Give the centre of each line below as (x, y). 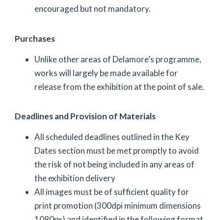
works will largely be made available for (106, 73)
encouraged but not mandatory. (93, 9)
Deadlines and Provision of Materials (85, 116)
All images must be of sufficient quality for (112, 192)
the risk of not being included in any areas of (114, 164)
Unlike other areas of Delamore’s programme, (118, 59)
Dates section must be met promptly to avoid (117, 151)
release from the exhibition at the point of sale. (119, 86)
